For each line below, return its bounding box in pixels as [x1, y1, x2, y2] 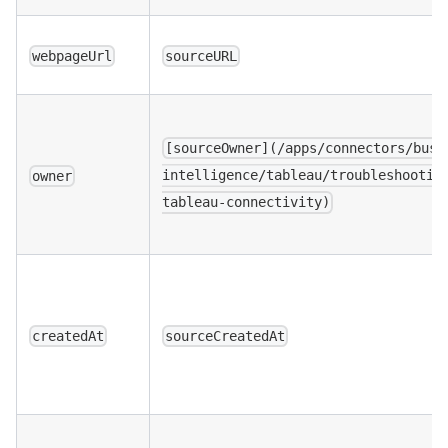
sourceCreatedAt [165, 328, 286, 345]
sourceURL [165, 48, 238, 65]
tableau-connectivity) [162, 194, 330, 211]
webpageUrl [32, 48, 113, 65]
